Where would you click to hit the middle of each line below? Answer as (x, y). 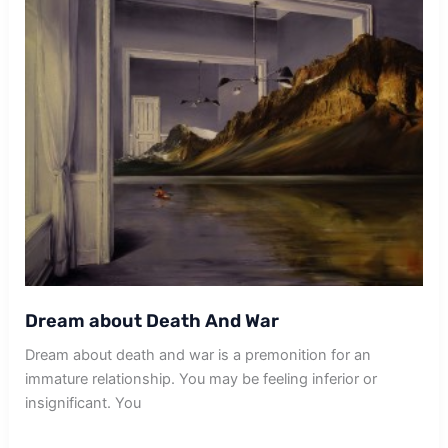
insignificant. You (83, 403)
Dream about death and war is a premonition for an (198, 355)
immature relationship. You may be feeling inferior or (201, 379)
